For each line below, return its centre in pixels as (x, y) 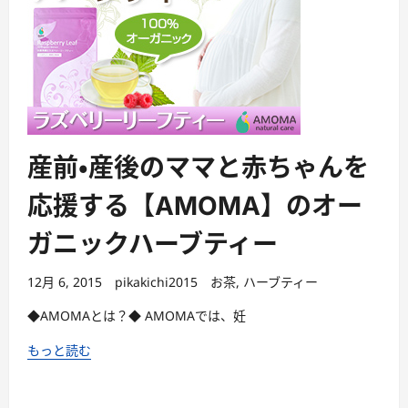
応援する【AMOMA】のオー (195, 206)
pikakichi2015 (156, 282)
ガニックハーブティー (153, 245)
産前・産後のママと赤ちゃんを (198, 168)
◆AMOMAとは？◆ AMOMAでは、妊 (137, 316)
